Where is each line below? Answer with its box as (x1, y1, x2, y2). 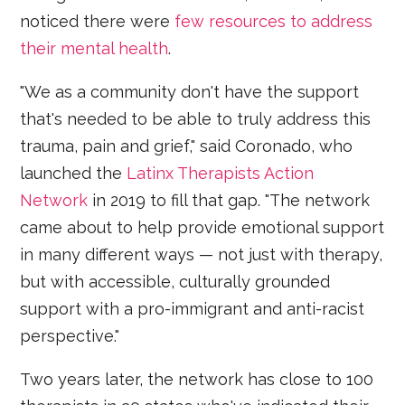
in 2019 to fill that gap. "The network (88, 190, 371, 210)
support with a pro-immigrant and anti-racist (20, 298, 365, 318)
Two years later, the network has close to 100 (20, 369, 374, 389)
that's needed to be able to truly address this (20, 108, 372, 128)
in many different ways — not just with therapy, (20, 244, 383, 264)
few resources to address (174, 11, 373, 31)
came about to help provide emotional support (20, 217, 385, 237)
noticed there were (20, 11, 175, 31)
